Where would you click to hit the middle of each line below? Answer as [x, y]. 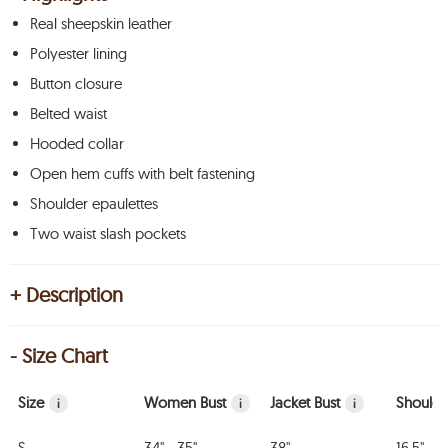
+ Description [66, 294]
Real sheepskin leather [101, 23]
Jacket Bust [305, 402]
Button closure [76, 83]
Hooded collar [77, 143]
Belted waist [68, 113]
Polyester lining [78, 53]
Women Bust [185, 402]
